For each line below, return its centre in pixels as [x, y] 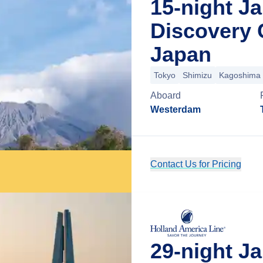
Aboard [166, 95]
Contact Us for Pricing [196, 164]
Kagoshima [240, 75]
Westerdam [176, 109]
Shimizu [197, 75]
